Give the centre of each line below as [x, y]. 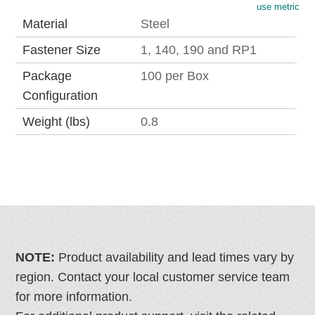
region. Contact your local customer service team [153, 277]
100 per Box [175, 76]
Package [47, 76]
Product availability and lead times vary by [176, 258]
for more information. [74, 297]
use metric [278, 7]
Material [45, 24]
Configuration [60, 96]
